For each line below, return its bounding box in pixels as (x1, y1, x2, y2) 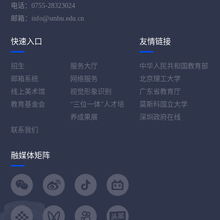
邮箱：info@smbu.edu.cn (11, 15, 84, 23)
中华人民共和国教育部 (139, 62, 209, 70)
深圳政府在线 (139, 113, 181, 121)
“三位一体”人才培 (70, 101, 125, 109)
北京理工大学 (139, 75, 181, 83)
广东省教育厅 (139, 88, 181, 96)
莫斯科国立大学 (139, 101, 188, 109)
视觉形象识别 (70, 88, 112, 96)
